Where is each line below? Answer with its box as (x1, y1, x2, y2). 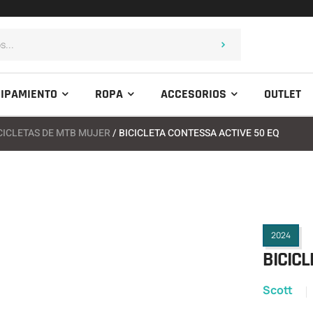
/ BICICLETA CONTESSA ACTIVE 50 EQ (110, 126, 279, 140)
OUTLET (264, 86, 302, 102)
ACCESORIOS (161, 86, 227, 102)
